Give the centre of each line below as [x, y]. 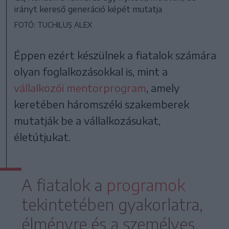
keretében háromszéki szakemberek [102, 104]
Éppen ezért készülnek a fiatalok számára [115, 55]
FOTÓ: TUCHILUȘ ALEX [53, 25]
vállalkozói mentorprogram [80, 88]
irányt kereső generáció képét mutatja [88, 9]
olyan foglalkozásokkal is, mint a [91, 72]
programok [146, 185]
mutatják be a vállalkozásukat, [87, 121]
